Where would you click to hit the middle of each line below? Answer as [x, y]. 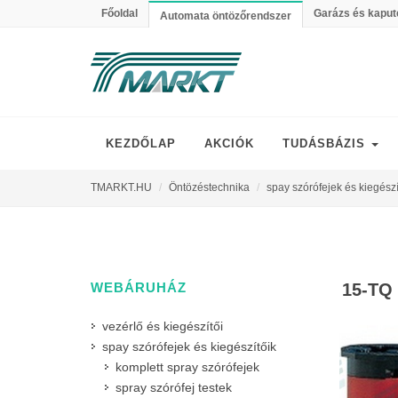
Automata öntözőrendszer [226, 16]
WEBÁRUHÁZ [139, 287]
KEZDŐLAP [141, 143]
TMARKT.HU [121, 187]
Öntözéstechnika [209, 187]
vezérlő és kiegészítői [163, 326]
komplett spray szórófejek [187, 367]
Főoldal [119, 13]
